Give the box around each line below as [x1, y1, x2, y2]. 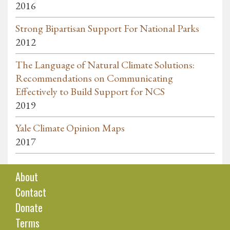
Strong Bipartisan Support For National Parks [15, 22, 199, 35]
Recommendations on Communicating [15, 71, 173, 85]
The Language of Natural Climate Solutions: [15, 58, 195, 72]
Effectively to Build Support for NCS [15, 85, 165, 99]
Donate [15, 200, 43, 216]
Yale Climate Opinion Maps [15, 121, 125, 135]
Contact [15, 184, 46, 200]
